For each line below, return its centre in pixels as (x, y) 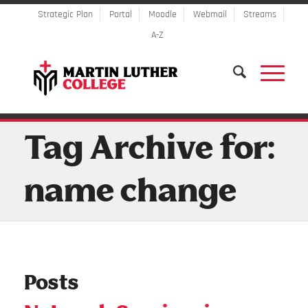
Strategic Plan (65, 14)
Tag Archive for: (148, 150)
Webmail (210, 14)
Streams (260, 14)
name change (130, 192)
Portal (120, 14)
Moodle (162, 14)
